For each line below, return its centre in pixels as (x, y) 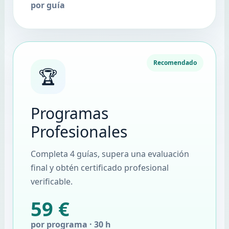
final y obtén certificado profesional (99, 168)
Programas (69, 113)
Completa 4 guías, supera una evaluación (110, 154)
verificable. (51, 182)
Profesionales (79, 132)
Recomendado (175, 63)
